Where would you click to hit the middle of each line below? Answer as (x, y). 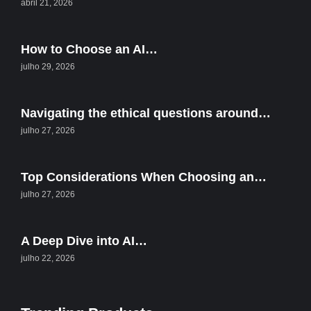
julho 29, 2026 (48, 67)
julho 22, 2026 (48, 259)
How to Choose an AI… (89, 50)
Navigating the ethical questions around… (146, 114)
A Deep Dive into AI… (84, 241)
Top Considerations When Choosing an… (144, 177)
